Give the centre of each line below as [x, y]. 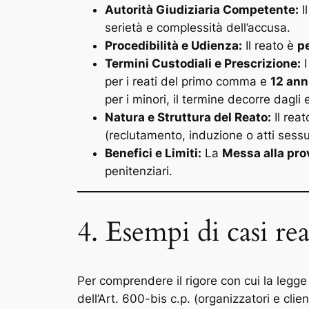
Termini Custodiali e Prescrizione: [203, 63]
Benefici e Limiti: [153, 153]
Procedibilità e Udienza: [173, 45]
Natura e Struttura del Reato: [188, 117]
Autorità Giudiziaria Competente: [202, 9]
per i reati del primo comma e [188, 81]
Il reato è [270, 45]
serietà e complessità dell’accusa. [198, 27]
